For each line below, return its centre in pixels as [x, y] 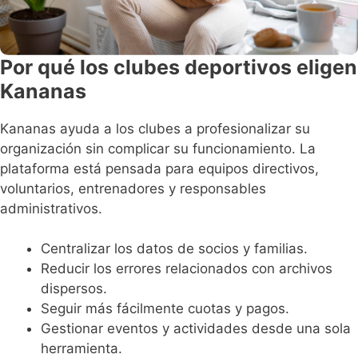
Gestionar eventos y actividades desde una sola [196, 329]
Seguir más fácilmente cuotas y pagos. [165, 309]
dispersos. [74, 289]
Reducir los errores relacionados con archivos [187, 269]
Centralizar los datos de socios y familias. [174, 249]
